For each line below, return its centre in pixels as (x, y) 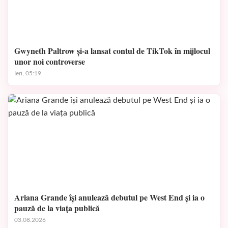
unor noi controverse (50, 61)
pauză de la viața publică (57, 208)
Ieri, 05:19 (28, 73)
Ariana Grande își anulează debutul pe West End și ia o (109, 197)
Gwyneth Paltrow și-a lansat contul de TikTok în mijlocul (112, 51)
